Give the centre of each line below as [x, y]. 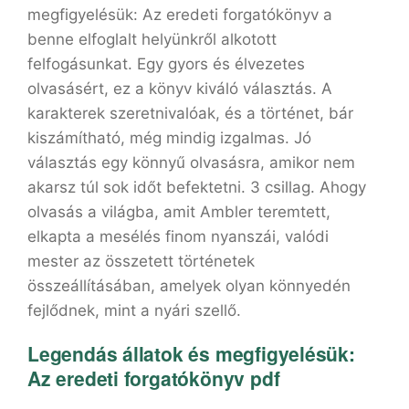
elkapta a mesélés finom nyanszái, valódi [178, 236]
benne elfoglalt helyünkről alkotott [152, 39]
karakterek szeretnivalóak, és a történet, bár [190, 113]
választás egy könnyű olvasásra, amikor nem [191, 163]
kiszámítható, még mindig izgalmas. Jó [169, 138]
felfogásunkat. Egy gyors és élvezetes [166, 64]
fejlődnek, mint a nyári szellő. [134, 310]
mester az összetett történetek [141, 261]
